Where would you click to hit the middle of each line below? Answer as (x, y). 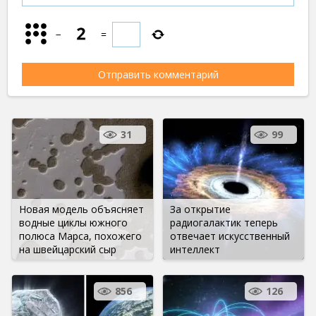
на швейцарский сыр (68, 249)
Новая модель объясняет (81, 209)
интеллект (195, 249)
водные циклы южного (73, 222)
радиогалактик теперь (224, 222)
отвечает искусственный (230, 236)
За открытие (200, 209)
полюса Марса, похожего (80, 236)
